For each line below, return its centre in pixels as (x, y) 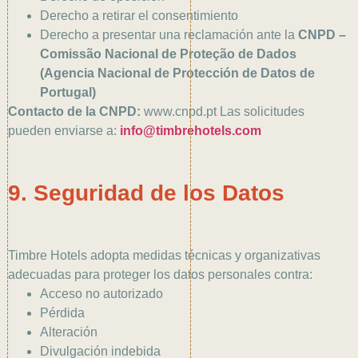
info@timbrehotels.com (191, 131)
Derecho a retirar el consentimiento (139, 16)
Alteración (69, 332)
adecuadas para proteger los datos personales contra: (160, 275)
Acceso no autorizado (101, 294)
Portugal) (68, 93)
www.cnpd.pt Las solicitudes (223, 112)
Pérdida (62, 313)
